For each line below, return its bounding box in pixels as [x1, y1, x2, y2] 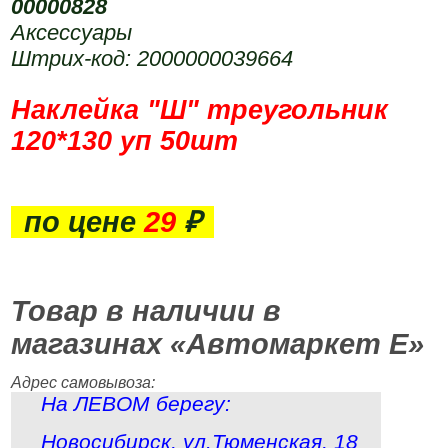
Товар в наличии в [11, 295, 282, 327]
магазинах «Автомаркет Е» [11, 328, 425, 360]
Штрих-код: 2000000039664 [11, 46, 294, 71]
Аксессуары [11, 20, 133, 45]
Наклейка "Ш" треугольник [11, 95, 389, 125]
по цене [24, 206, 145, 238]
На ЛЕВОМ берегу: [40, 392, 231, 416]
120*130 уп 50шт [11, 126, 239, 156]
